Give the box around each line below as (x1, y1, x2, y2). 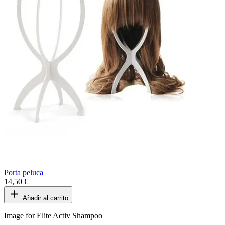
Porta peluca (4, 168, 43, 177)
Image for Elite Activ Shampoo (4, 211, 102, 220)
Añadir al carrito (23, 194, 68, 202)
